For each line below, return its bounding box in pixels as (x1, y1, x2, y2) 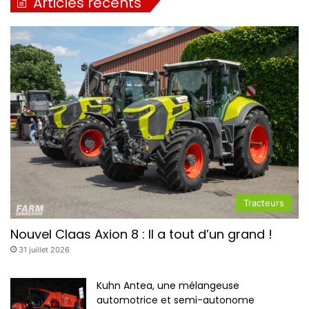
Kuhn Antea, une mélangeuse (97, 278, 239, 292)
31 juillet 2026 (19, 244, 70, 255)
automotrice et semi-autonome (97, 292, 255, 307)
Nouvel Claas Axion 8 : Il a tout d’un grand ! (10, 225, 272, 243)
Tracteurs (243, 197, 284, 208)
